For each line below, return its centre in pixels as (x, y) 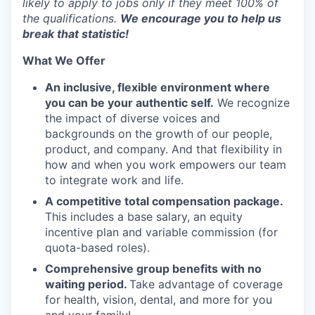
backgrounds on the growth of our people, (159, 134)
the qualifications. (71, 18)
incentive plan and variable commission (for (161, 232)
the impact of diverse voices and (133, 118)
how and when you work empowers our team (166, 165)
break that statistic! (76, 34)
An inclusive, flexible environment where (157, 87)
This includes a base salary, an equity (144, 217)
